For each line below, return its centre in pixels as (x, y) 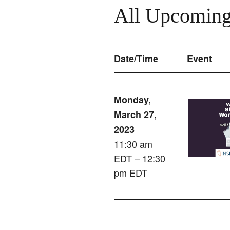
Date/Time (136, 59)
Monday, (132, 100)
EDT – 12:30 (140, 158)
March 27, (135, 115)
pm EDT (131, 173)
